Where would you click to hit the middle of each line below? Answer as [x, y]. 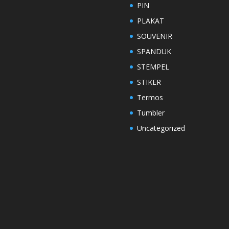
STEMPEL [153, 66]
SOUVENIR [154, 36]
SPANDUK [154, 51]
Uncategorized [161, 128]
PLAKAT [150, 20]
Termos [150, 97]
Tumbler [151, 112]
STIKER [149, 82]
